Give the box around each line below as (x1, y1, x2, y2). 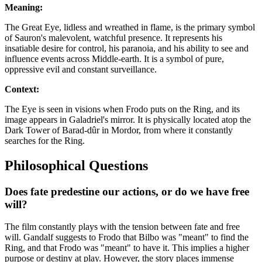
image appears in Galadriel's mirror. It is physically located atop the (5, 114, 251, 125)
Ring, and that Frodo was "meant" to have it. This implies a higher (5, 243, 249, 253)
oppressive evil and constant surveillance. (5, 64, 157, 74)
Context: (5, 84, 39, 94)
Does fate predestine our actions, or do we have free (5, 185, 249, 198)
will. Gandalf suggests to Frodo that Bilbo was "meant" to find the (5, 232, 249, 243)
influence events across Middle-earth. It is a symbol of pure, (5, 53, 224, 64)
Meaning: (5, 2, 43, 12)
